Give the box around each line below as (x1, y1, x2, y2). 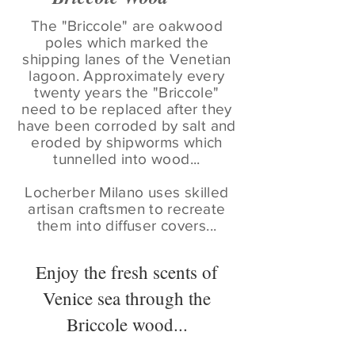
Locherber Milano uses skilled (25, 184, 229, 201)
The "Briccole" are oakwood (31, 17, 223, 35)
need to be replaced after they (21, 101, 232, 118)
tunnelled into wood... (53, 151, 200, 168)
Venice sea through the (43, 286, 211, 311)
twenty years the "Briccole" (34, 84, 219, 101)
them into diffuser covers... (36, 217, 217, 235)
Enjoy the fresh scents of (36, 260, 218, 284)
